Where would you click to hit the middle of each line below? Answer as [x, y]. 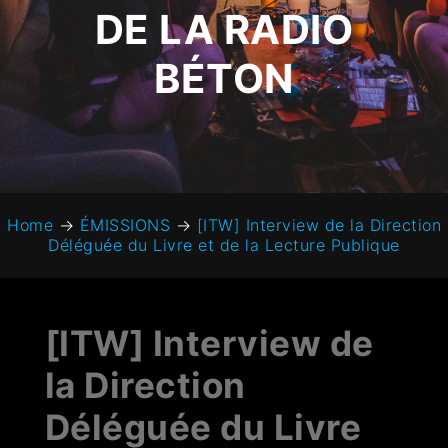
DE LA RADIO [224, 30]
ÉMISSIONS [124, 225]
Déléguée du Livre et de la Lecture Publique [224, 245]
